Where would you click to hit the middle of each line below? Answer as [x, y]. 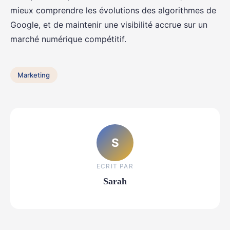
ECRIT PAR [115, 166]
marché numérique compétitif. [68, 39]
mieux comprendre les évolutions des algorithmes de [113, 11]
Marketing [34, 75]
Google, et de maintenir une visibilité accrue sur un [109, 25]
